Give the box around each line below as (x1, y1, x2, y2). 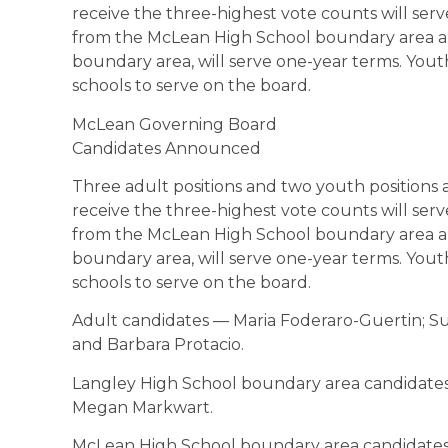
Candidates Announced (72, 138, 261, 158)
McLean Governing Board (72, 114, 277, 134)
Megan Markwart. (72, 397, 213, 417)
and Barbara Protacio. (72, 335, 244, 355)
